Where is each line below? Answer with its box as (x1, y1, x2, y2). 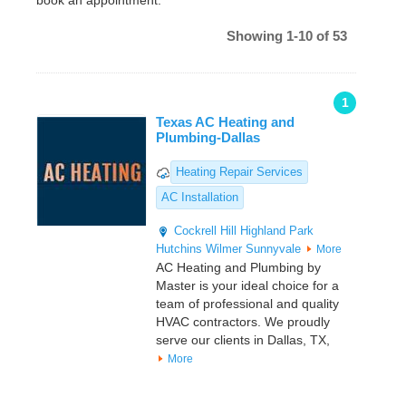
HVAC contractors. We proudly (156, 314, 330, 330)
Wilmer (206, 242, 242, 256)
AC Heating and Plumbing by (156, 260, 321, 275)
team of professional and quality (156, 296, 339, 312)
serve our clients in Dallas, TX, (156, 333, 330, 348)
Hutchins (156, 242, 202, 256)
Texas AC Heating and (156, 114, 295, 130)
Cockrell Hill (174, 224, 237, 238)
